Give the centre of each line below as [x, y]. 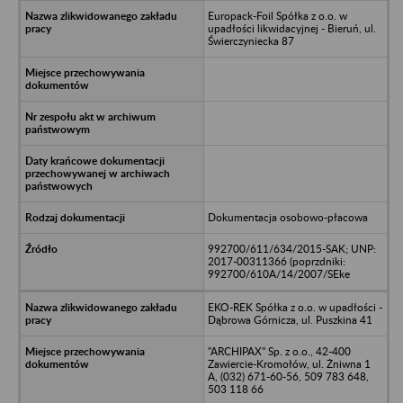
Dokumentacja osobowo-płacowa [287, 217]
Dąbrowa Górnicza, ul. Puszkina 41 [290, 319]
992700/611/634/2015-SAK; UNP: [291, 248]
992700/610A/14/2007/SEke [278, 273]
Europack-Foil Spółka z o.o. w [277, 15]
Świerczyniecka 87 [251, 40]
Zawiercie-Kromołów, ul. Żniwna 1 [289, 363]
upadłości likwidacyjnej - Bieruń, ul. [291, 28]
